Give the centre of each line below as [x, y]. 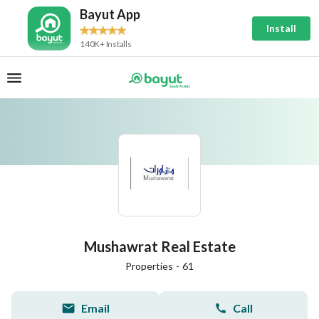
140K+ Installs [106, 43]
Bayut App [110, 14]
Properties [149, 266]
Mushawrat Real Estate [159, 246]
